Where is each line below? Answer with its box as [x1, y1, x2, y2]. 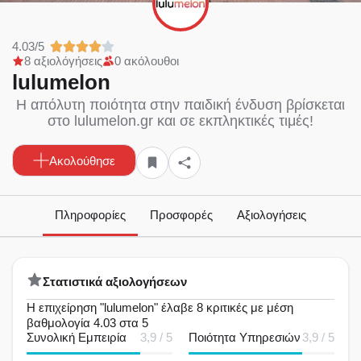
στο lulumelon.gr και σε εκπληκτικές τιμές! [48, 113, 313, 129]
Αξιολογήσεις [237, 208, 306, 222]
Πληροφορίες [55, 208, 126, 222]
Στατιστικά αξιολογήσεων [43, 274, 187, 288]
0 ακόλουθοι [114, 54, 179, 68]
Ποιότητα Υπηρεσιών [189, 330, 301, 345]
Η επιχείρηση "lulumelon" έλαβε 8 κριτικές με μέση [27, 301, 293, 315]
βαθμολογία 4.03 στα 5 [27, 316, 148, 330]
